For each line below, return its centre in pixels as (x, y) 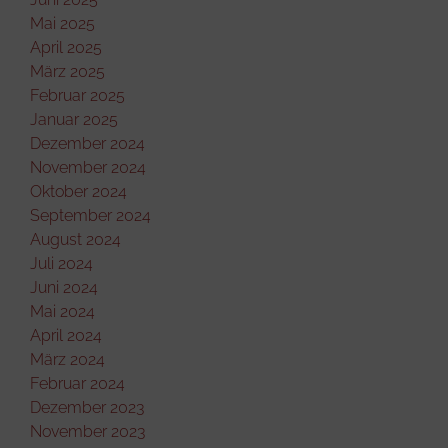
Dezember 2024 (87, 143)
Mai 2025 (62, 23)
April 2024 (66, 335)
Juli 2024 (61, 263)
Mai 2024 (62, 311)
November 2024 (88, 167)
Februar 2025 (77, 95)
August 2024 (75, 239)
